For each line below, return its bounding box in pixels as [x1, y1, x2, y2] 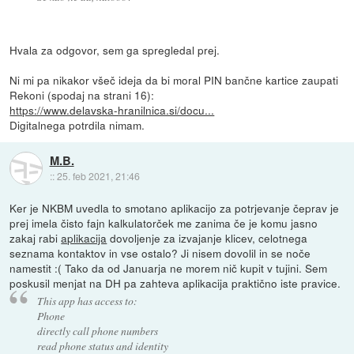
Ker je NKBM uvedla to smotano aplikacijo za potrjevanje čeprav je [9, 199, 340, 216]
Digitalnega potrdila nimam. [9, 116, 145, 133]
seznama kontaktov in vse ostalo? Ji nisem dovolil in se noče [9, 244, 311, 261]
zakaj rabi [9, 229, 62, 246]
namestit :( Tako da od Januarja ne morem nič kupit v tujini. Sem [9, 259, 328, 276]
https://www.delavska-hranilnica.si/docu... [9, 101, 215, 118]
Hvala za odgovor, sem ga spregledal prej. [9, 41, 220, 58]
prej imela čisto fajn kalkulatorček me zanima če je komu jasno [9, 214, 318, 231]
